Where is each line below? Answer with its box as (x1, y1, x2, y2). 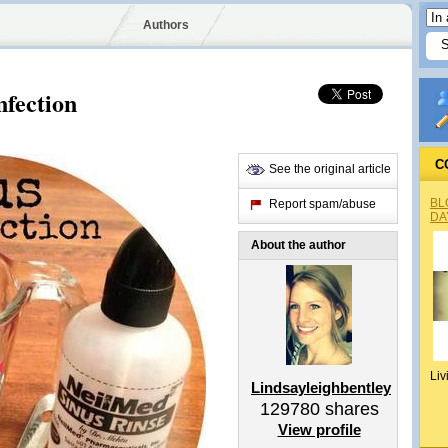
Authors (142, 18, 189, 32)
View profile (277, 421, 361, 438)
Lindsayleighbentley (251, 379, 391, 396)
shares (319, 399, 379, 419)
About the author (251, 238, 346, 252)
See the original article (269, 162, 391, 176)
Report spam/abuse (269, 197, 376, 211)
